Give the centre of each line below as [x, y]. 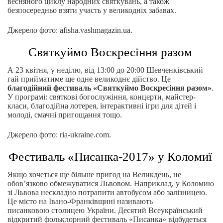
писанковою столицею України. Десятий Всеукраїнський [105, 210]
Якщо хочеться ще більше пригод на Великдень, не [94, 174]
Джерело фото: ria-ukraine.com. [59, 135]
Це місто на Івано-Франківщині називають [80, 201]
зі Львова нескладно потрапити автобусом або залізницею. [107, 192]
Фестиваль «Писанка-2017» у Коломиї [111, 157]
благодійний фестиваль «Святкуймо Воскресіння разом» [110, 88]
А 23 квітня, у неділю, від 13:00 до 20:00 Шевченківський [105, 70]
